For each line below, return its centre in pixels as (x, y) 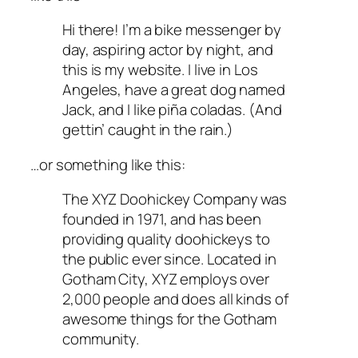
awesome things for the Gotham (170, 319)
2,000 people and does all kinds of (175, 299)
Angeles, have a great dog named (174, 90)
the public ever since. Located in (169, 259)
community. (101, 339)
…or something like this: (108, 164)
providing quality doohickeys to (166, 239)
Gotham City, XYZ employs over (166, 279)
